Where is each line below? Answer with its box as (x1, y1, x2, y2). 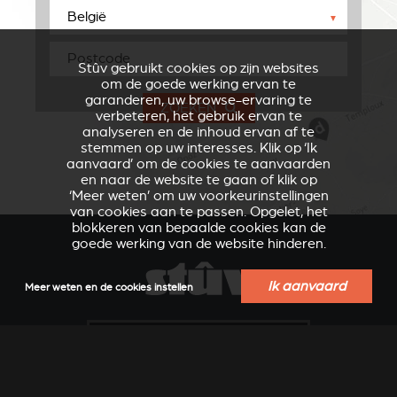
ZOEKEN (160, 99, 216, 116)
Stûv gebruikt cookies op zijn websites (78, 60, 319, 76)
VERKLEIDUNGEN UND (24, 291, 175, 307)
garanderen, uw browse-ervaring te (85, 92, 312, 108)
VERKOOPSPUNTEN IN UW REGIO (100, 331, 280, 345)
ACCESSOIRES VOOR (229, 299, 367, 315)
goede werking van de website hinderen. (71, 236, 326, 252)
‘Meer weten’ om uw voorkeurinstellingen (68, 188, 329, 204)
